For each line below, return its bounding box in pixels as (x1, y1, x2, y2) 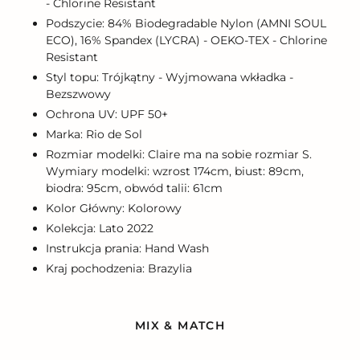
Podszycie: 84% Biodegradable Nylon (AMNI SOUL (46, 15, 326, 31)
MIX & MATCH (134, 318, 226, 333)
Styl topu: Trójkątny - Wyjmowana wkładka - (46, 69, 293, 84)
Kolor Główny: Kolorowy (46, 200, 182, 215)
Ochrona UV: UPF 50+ (46, 106, 168, 121)
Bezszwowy (46, 86, 111, 101)
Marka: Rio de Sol (46, 126, 142, 141)
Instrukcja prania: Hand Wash (46, 240, 209, 256)
